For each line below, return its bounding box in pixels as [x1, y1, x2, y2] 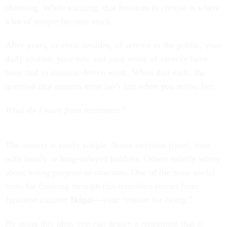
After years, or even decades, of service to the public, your [5, 40, 221, 51]
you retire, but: [158, 81, 215, 92]
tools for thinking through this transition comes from [5, 181, 199, 192]
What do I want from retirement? [5, 105, 125, 116]
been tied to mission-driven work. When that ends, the [5, 67, 205, 78]
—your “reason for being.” [93, 195, 192, 205]
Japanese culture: [5, 195, 70, 205]
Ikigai [70, 195, 93, 205]
